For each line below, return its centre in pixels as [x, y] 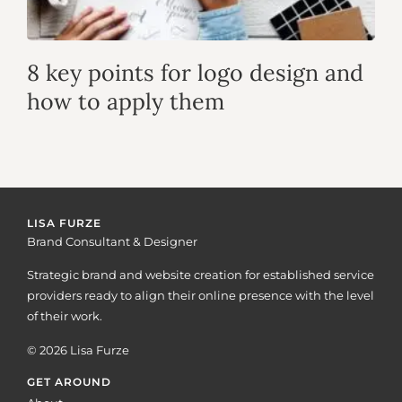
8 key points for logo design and [195, 73]
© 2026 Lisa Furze [78, 350]
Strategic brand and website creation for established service [201, 275]
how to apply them [126, 101]
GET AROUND [69, 382]
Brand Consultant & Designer [112, 241]
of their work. [65, 316]
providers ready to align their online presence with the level [201, 296]
